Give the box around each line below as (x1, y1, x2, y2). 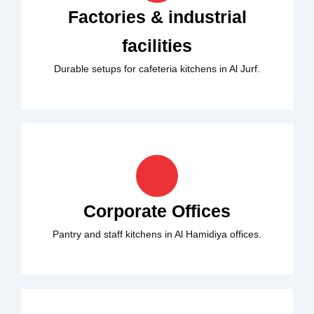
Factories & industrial (67, 6, 247, 27)
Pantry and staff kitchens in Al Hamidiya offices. (53, 228, 261, 240)
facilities (122, 35, 192, 55)
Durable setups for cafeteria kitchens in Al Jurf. (54, 62, 260, 74)
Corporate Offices (83, 200, 231, 221)
